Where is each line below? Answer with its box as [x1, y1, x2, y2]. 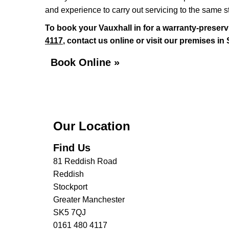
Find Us [53, 142, 90, 153]
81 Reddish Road [53, 157, 117, 166]
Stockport [53, 182, 87, 191]
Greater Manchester [53, 195, 125, 204]
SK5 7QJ [53, 208, 86, 217]
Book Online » [51, 57, 120, 68]
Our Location [53, 119, 130, 133]
